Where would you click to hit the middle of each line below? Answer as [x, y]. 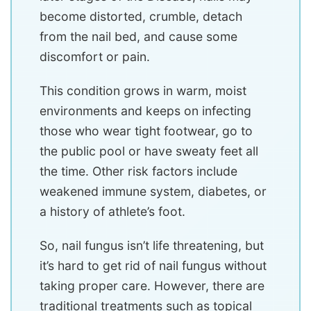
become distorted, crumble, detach [141, 16]
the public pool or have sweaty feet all [149, 151]
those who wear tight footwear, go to [146, 131]
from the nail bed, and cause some [138, 36]
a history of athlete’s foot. [112, 211]
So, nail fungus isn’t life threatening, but [152, 245]
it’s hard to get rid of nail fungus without [153, 265]
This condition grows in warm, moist [143, 90]
